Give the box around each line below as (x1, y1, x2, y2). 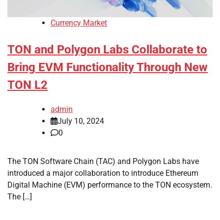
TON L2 (7, 78, 48, 92)
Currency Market (51, 18, 107, 28)
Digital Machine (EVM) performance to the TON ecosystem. (7, 180, 212, 190)
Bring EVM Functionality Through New (7, 60, 208, 75)
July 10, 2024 (57, 116, 104, 126)
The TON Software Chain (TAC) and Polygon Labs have (7, 157, 199, 166)
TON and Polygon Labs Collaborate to (7, 43, 207, 57)
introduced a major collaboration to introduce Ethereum (7, 168, 198, 178)
